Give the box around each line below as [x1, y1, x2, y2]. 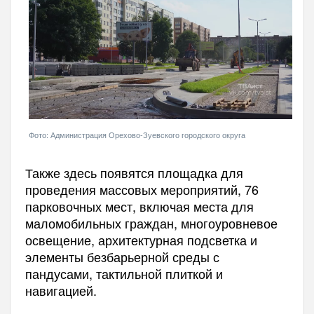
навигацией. [25, 281, 97, 300]
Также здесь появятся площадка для [25, 163, 243, 182]
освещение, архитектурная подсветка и [25, 231, 257, 250]
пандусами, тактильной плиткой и [25, 264, 223, 283]
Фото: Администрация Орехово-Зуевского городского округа [28, 129, 245, 141]
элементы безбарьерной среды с [25, 247, 219, 266]
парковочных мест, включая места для [25, 197, 254, 216]
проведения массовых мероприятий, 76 [25, 180, 259, 199]
